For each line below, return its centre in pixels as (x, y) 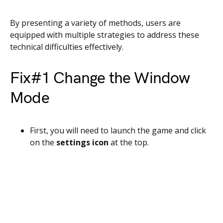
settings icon (82, 142)
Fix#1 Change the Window (100, 78)
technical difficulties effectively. (67, 47)
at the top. (129, 142)
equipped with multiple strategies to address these (105, 35)
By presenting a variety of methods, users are (95, 23)
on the (43, 142)
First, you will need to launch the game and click (118, 130)
